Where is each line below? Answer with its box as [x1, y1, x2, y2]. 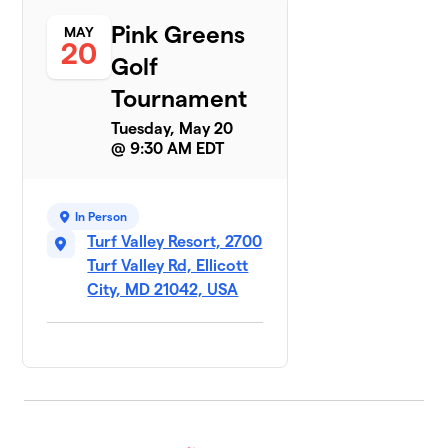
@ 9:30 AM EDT [111, 140, 225, 158]
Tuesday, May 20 [111, 120, 234, 138]
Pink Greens [111, 21, 246, 49]
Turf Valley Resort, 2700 [87, 233, 263, 251]
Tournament [111, 85, 248, 113]
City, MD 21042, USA [87, 281, 239, 299]
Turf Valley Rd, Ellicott [87, 257, 249, 275]
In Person [75, 210, 128, 224]
